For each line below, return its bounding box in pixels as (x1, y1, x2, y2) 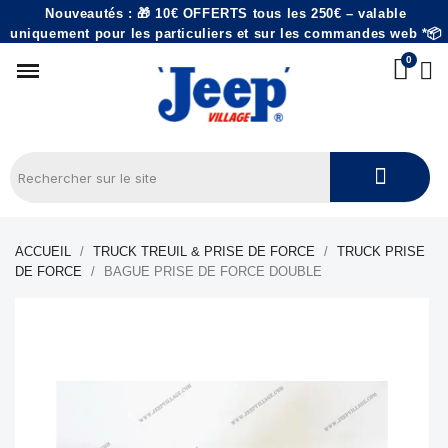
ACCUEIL (15, 244, 71, 259)
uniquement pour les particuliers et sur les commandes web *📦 (9, 26, 442, 41)
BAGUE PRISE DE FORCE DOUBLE (104, 264, 322, 279)
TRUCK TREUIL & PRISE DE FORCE (93, 244, 315, 259)
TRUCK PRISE (337, 244, 425, 259)
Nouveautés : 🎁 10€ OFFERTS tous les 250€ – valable (45, 6, 407, 21)
